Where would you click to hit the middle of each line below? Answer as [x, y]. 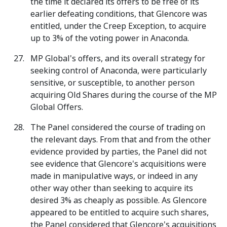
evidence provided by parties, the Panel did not [119, 152]
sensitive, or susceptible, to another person [112, 83]
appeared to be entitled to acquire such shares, [120, 213]
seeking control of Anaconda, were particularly [119, 71]
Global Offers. [57, 107]
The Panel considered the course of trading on [118, 127]
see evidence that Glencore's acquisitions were [118, 164]
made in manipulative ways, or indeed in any [114, 176]
